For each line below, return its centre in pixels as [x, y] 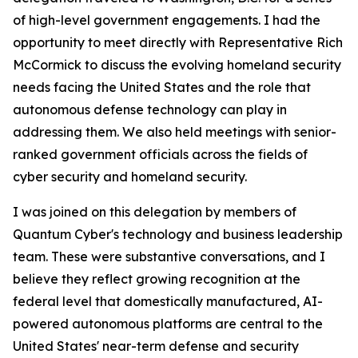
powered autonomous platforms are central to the [168, 324]
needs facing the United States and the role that [162, 87]
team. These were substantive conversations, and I [169, 257]
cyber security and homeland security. [130, 177]
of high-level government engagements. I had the [167, 20]
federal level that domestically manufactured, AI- [168, 301]
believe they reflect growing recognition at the [157, 279]
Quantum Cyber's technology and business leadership [178, 234]
